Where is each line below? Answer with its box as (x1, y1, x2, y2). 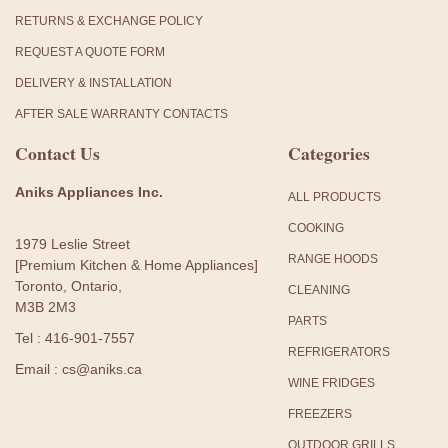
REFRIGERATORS (288, 345, 390, 359)
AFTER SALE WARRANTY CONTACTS (15, 107, 228, 121)
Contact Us (15, 140, 100, 166)
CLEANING (288, 283, 350, 297)
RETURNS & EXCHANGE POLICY (15, 14, 203, 28)
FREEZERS (288, 407, 352, 421)
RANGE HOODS (288, 252, 378, 266)
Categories (288, 140, 370, 166)
